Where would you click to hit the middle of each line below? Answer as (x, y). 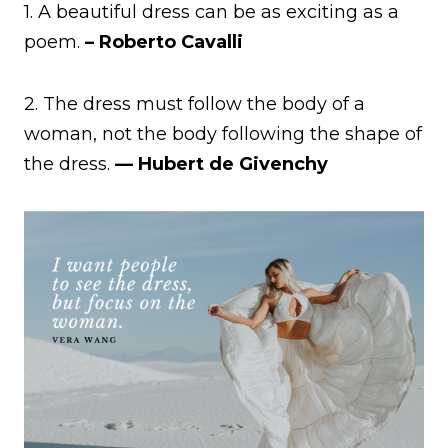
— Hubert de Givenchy (221, 163)
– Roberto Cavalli (164, 41)
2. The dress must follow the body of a (194, 103)
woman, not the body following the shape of (223, 133)
